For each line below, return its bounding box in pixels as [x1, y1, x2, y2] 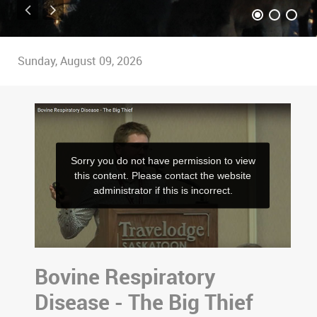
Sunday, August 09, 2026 [18, 54, 142, 68]
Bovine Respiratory [35, 264, 215, 290]
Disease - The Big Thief [35, 289, 253, 316]
